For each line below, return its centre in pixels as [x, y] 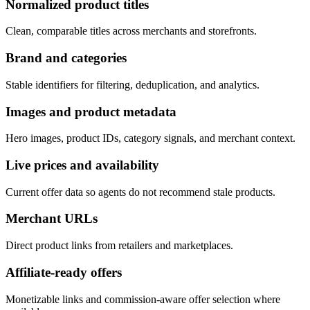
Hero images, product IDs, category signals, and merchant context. [151, 138]
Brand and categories [66, 58]
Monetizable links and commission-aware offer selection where [143, 299]
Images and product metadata [91, 111]
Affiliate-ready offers [64, 272]
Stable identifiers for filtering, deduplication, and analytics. [133, 84]
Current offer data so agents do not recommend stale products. [140, 192]
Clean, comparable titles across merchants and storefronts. [131, 31]
